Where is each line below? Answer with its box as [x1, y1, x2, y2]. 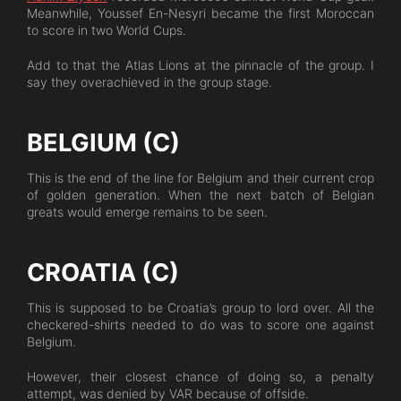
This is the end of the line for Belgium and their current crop [27, 170, 374, 185]
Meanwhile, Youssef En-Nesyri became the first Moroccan [27, 5, 374, 21]
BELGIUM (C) [27, 128, 180, 158]
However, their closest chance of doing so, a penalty [27, 369, 374, 384]
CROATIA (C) [27, 258, 179, 287]
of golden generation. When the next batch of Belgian [27, 187, 374, 202]
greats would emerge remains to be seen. [27, 204, 268, 219]
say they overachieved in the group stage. [27, 74, 272, 90]
